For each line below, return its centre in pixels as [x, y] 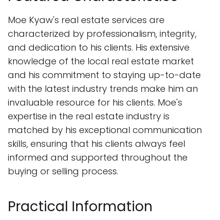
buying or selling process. [63, 171]
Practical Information [80, 206]
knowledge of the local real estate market [101, 61]
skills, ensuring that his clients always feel [96, 144]
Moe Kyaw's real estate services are [86, 20]
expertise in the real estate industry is [89, 116]
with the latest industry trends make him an [103, 89]
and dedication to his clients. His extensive [99, 47]
